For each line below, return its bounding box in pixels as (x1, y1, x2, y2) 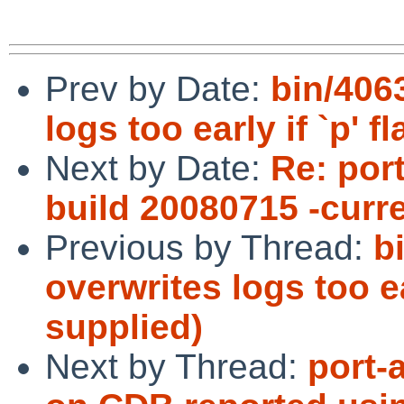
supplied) (45, 307, 203, 346)
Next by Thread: (45, 346, 308, 386)
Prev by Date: (45, 69, 271, 108)
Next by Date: (45, 148, 271, 188)
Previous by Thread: (45, 227, 373, 267)
